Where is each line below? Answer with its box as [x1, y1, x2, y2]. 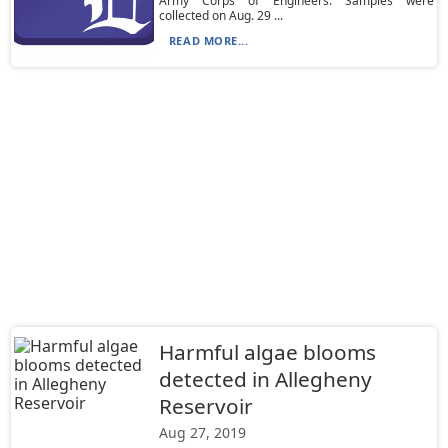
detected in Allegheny [158, 365, 372, 393]
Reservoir [158, 392, 253, 420]
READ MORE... [168, 33, 249, 48]
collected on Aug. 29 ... [158, 7, 283, 24]
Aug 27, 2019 [158, 423, 246, 442]
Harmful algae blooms [158, 338, 376, 366]
